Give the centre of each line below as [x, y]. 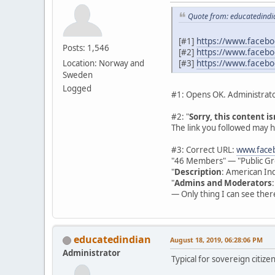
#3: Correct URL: [204, 150]
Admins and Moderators [223, 183]
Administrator [91, 253]
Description [198, 172]
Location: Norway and [103, 63]
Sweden [78, 75]
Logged [77, 88]
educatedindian [112, 240]
